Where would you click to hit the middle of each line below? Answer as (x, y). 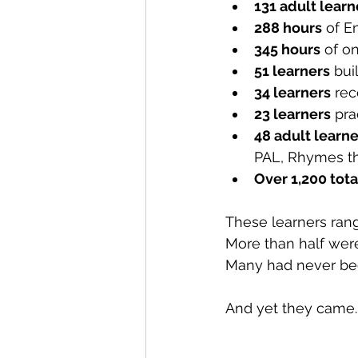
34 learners (292, 93)
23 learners (292, 114)
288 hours (288, 28)
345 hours (287, 50)
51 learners (292, 71)
